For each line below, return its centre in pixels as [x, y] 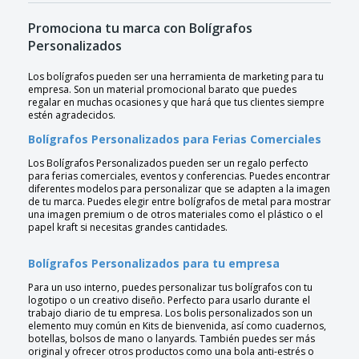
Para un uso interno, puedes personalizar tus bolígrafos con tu [170, 288]
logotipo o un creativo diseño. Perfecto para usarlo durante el [169, 301]
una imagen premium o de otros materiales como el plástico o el [175, 215]
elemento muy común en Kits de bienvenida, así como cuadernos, [177, 326]
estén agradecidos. [72, 115]
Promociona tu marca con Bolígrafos [140, 28]
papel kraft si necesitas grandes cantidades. [128, 228]
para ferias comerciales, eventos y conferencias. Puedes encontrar [179, 176]
